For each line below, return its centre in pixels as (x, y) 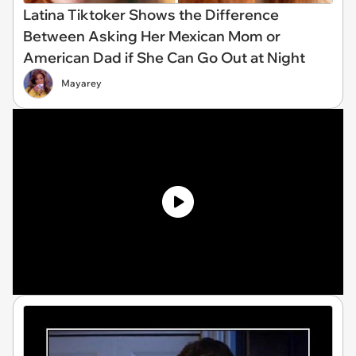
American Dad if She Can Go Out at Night (164, 57)
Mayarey (81, 83)
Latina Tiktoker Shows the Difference (151, 14)
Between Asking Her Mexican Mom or (152, 36)
